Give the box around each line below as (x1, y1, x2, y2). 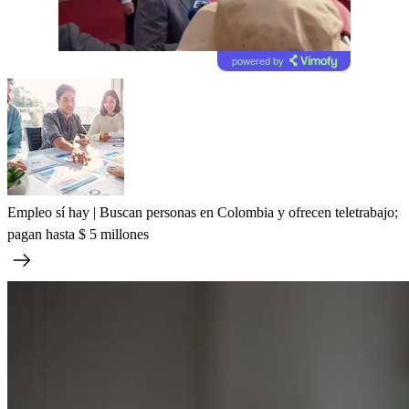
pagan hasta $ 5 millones (7, 225, 149, 242)
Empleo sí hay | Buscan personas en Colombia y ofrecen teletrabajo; (7, 204, 398, 220)
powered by (231, 55, 284, 67)
